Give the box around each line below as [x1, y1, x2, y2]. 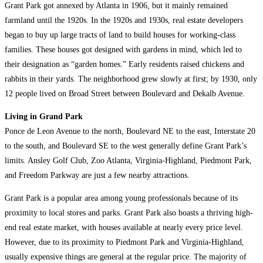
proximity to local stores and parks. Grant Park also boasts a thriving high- [5, 208, 253, 217]
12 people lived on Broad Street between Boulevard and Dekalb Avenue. [5, 89, 245, 98]
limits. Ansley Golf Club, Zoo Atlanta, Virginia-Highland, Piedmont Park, [5, 156, 252, 165]
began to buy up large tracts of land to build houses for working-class [5, 30, 235, 39]
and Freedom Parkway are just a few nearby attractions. [5, 170, 190, 180]
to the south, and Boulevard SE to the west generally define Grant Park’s [5, 141, 247, 150]
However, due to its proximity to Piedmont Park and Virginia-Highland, [5, 237, 244, 247]
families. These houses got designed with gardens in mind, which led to [5, 45, 242, 54]
